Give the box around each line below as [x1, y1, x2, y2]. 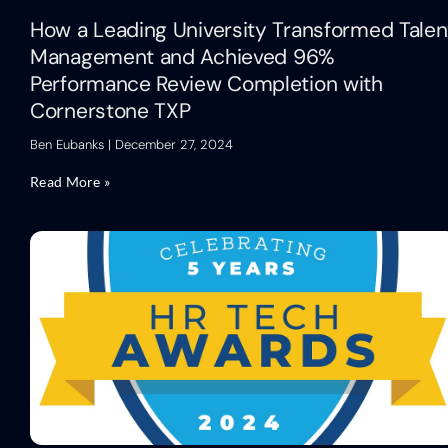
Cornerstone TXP [30, 96, 191, 125]
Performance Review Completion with [30, 69, 383, 98]
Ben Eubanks [30, 135, 108, 153]
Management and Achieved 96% [30, 42, 335, 71]
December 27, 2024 [111, 135, 233, 153]
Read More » [30, 172, 111, 190]
